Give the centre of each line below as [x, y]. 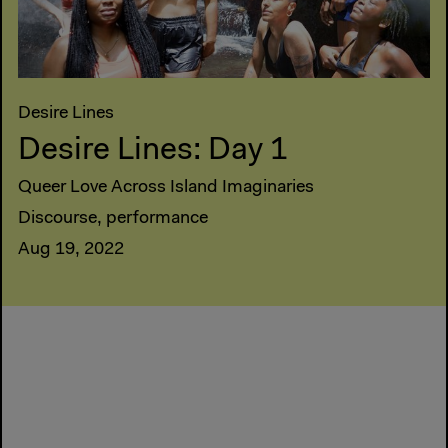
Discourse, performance [113, 219]
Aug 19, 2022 [71, 250]
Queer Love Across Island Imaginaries [166, 188]
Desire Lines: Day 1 [153, 151]
